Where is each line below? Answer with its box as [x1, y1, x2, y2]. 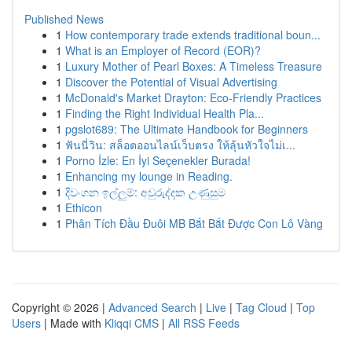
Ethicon [65, 200, 102, 215]
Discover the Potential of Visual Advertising [65, 74, 277, 90]
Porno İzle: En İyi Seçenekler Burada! [65, 152, 251, 168]
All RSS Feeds [168, 315, 240, 331]
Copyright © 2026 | [12, 299, 108, 315]
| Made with [41, 315, 104, 331]
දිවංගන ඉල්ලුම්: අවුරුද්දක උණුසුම [65, 184, 225, 200]
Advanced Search [108, 299, 196, 315]
